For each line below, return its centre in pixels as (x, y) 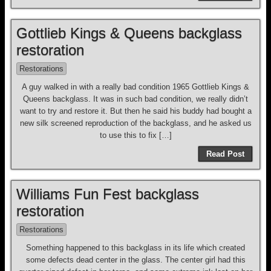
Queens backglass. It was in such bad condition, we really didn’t (135, 99)
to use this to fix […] (135, 135)
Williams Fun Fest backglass (108, 194)
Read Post (225, 154)
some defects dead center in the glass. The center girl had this (135, 260)
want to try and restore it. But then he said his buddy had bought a (135, 111)
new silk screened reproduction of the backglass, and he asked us (135, 123)
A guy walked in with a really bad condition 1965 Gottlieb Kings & (135, 87)
